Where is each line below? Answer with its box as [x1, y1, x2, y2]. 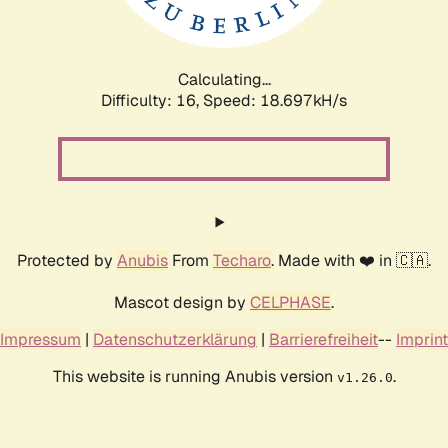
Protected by [17, 249, 117, 271]
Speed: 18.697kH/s [203, 89, 347, 111]
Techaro [213, 249, 271, 271]
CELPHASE [250, 291, 331, 313]
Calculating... [177, 68, 271, 90]
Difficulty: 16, [101, 89, 203, 111]
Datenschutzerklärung [93, 328, 257, 350]
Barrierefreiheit [269, 328, 378, 350]
